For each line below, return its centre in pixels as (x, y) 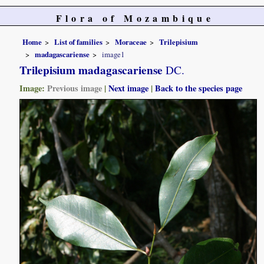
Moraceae (131, 42)
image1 (113, 55)
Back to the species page (199, 88)
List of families (79, 42)
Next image (129, 88)
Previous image (75, 88)
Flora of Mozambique (135, 18)
